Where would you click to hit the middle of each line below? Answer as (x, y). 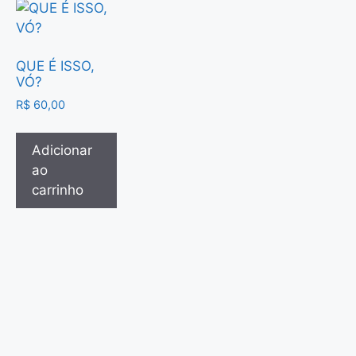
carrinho (58, 190)
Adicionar (62, 151)
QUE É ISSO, (55, 66)
